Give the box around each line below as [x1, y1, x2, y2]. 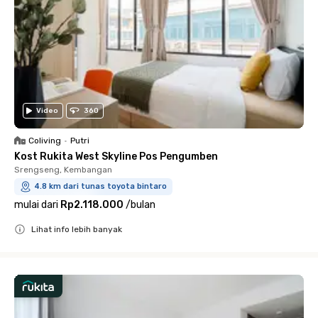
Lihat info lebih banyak [31, 224, 122, 234]
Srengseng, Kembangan [14, 164, 112, 175]
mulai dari [14, 198, 58, 211]
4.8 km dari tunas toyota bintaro [34, 181, 167, 191]
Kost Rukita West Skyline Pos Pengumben [14, 150, 218, 163]
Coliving [28, 135, 61, 146]
